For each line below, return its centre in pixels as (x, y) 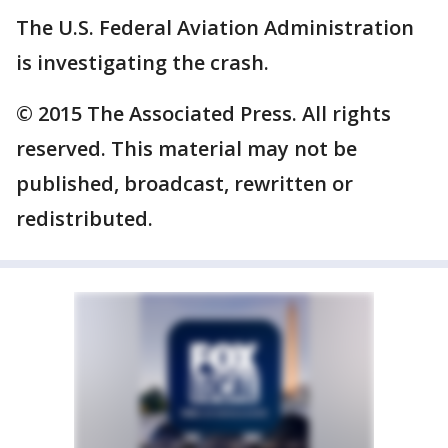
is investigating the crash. (142, 62)
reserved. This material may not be (186, 148)
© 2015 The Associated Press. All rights (203, 113)
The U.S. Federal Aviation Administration (215, 27)
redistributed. (84, 218)
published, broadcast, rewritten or (184, 183)
